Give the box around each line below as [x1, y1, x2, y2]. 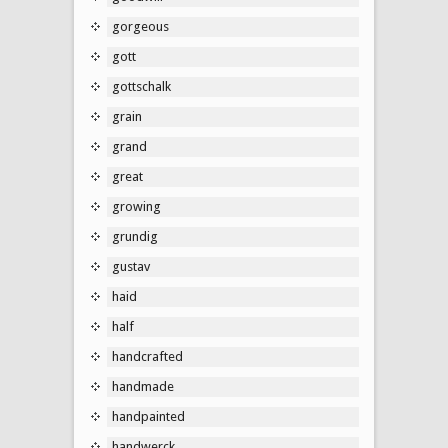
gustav [112, 258, 150, 274]
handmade [112, 378, 174, 394]
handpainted [112, 408, 185, 424]
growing [112, 198, 161, 214]
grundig [112, 228, 158, 244]
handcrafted [112, 348, 183, 364]
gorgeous [112, 18, 169, 34]
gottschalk [112, 78, 171, 94]
